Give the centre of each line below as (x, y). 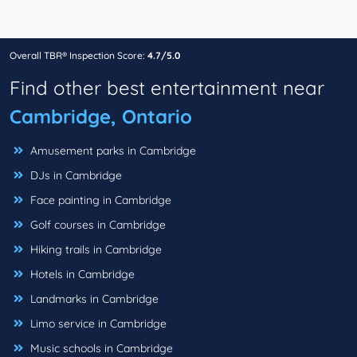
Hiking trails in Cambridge (94, 250)
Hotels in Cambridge (81, 275)
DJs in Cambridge (75, 176)
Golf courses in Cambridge (96, 225)
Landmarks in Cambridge (93, 299)
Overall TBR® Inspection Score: (78, 56)
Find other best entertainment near (167, 88)
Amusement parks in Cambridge (112, 151)
